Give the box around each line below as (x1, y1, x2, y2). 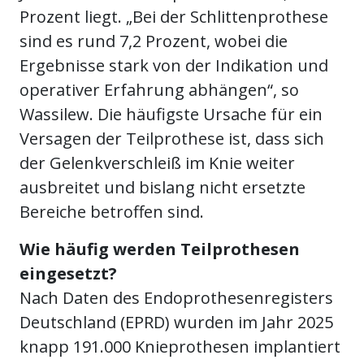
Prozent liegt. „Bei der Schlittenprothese (19, 6, 328, 28)
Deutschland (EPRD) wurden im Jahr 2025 (19, 311, 333, 334)
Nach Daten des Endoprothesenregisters (19, 287, 333, 310)
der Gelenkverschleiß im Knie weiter (19, 152, 295, 175)
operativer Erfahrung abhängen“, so (19, 79, 299, 102)
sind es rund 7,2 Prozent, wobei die (19, 30, 288, 53)
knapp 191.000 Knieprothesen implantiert (19, 336, 340, 358)
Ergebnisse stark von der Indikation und (19, 54, 328, 77)
